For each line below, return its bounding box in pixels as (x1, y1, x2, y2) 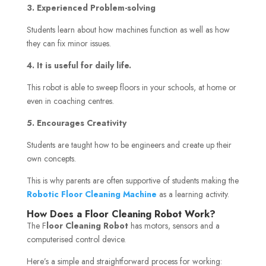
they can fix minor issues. (26, 37, 111, 49)
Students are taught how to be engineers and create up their (26, 138, 232, 151)
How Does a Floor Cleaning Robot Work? (26, 207, 216, 221)
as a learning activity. (156, 188, 229, 200)
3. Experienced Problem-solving (26, 1, 156, 14)
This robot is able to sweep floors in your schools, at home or (26, 81, 236, 93)
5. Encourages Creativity (26, 116, 126, 129)
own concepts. (26, 152, 76, 164)
